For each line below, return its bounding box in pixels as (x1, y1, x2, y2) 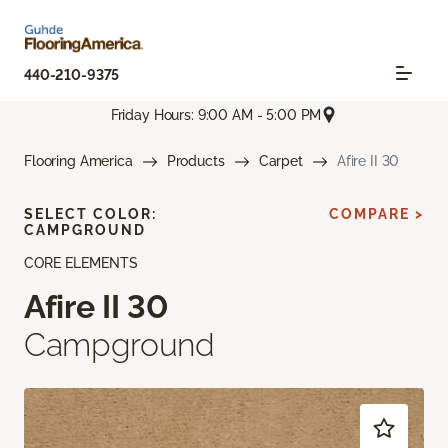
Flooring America (24, 153, 133, 170)
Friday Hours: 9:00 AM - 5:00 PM (110, 106, 322, 123)
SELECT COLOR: (24, 206, 157, 223)
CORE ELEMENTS (24, 255, 138, 272)
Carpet (258, 153, 303, 170)
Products (166, 153, 225, 170)
